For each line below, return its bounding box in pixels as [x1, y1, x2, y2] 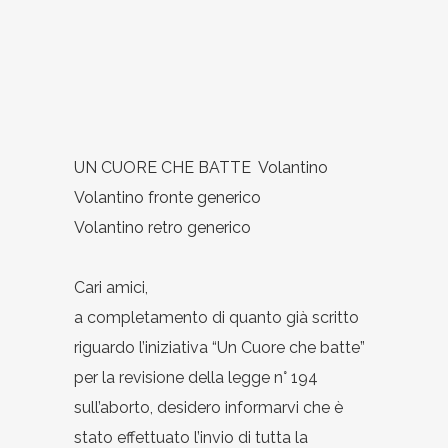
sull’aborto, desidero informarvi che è [74, 397, 343, 417]
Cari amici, [74, 277, 148, 297]
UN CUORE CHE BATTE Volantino [74, 157, 328, 177]
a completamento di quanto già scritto [74, 307, 359, 327]
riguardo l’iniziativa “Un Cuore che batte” [74, 337, 365, 357]
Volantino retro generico [74, 217, 251, 237]
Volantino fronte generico [74, 187, 261, 207]
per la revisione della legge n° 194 [74, 367, 318, 387]
